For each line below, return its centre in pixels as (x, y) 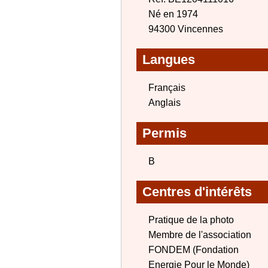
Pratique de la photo (191, 220)
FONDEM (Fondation (194, 250)
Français (167, 88)
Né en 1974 (173, 14)
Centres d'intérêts (197, 192)
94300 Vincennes (186, 29)
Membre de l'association (200, 235)
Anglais (165, 103)
